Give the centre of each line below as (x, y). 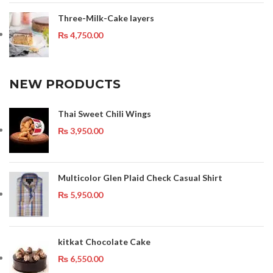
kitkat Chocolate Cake (104, 242)
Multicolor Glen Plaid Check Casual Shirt (140, 178)
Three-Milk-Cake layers (106, 18)
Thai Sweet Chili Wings (105, 114)
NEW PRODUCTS (65, 84)
